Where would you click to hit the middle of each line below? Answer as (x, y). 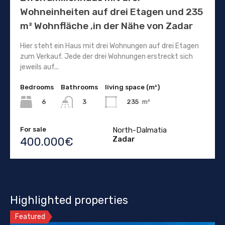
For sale (33, 130)
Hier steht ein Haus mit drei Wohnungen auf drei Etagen (109, 46)
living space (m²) (132, 87)
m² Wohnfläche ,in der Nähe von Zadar (106, 26)
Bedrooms (37, 87)
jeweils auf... (39, 67)
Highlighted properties (69, 200)
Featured (30, 217)
